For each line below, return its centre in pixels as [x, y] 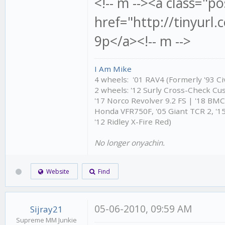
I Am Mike [113, 69]
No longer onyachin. [130, 142]
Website [57, 171]
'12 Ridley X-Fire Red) [133, 121]
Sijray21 [46, 209]
